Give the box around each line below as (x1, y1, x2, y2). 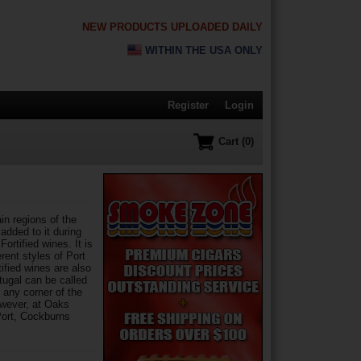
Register (168, 99, 209, 111)
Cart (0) (218, 135, 254, 147)
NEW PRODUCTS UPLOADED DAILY (82, 21, 263, 33)
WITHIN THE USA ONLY (142, 44, 263, 56)
